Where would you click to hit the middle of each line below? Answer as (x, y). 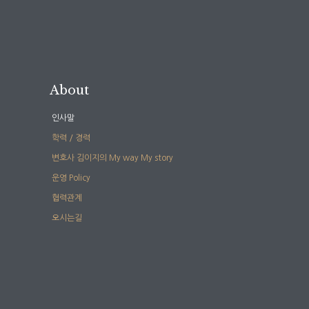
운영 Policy (71, 178)
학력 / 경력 (71, 138)
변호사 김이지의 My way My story (112, 158)
